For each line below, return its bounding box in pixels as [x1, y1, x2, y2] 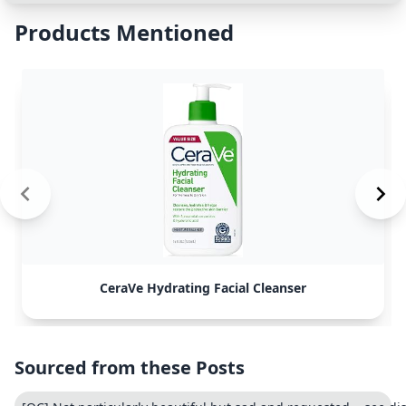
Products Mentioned [14, 17, 234, 47]
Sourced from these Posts [14, 355, 245, 380]
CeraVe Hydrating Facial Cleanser [100, 279, 306, 296]
